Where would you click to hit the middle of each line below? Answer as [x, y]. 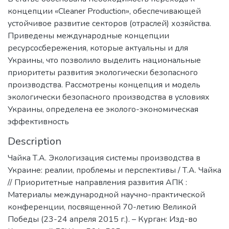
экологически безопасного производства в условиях [109, 97]
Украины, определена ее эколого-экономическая [103, 109]
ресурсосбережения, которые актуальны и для [98, 48]
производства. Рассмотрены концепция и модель [104, 85]
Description [35, 141]
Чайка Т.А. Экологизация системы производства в [104, 158]
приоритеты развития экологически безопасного [103, 72]
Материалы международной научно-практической [106, 194]
